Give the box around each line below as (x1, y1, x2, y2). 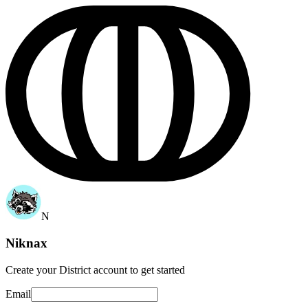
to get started (127, 263, 185, 276)
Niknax (5, 235, 47, 250)
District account (59, 263, 127, 276)
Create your (5, 263, 59, 276)
